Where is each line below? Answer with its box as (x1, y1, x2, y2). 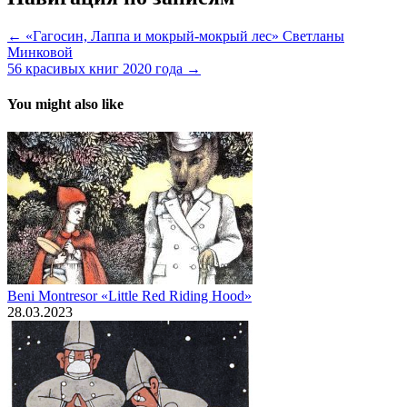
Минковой (7, 44, 73, 60)
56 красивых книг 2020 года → (7, 60, 201, 76)
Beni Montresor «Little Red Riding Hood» (7, 288, 252, 304)
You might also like (7, 95, 124, 112)
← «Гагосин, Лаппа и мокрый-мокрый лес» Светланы (7, 27, 344, 44)
